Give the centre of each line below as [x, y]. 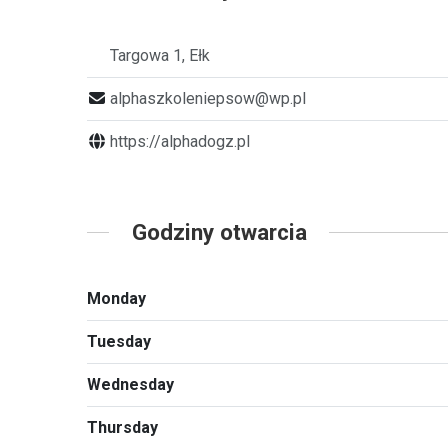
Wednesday [130, 385]
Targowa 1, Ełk [160, 55]
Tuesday [119, 342]
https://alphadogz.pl [180, 141]
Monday [116, 299]
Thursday [122, 428]
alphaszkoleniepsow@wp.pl [208, 98]
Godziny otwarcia [219, 231]
